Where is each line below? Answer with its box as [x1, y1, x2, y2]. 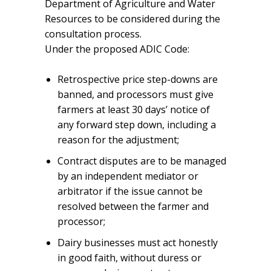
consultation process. [45, 27, 142, 41]
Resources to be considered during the [45, 11, 220, 25]
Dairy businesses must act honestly [57, 235, 218, 249]
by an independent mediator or [57, 169, 198, 183]
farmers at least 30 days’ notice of [57, 102, 210, 116]
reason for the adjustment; [57, 132, 179, 146]
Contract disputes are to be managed [57, 154, 226, 168]
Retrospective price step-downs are [57, 72, 218, 86]
